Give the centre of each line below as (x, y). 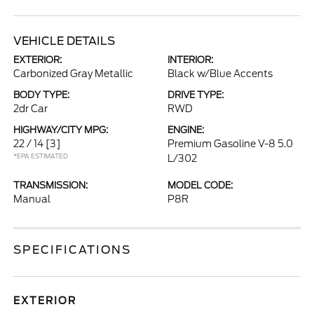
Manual (32, 199)
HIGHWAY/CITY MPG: (61, 130)
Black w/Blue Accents (220, 74)
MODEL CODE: (200, 185)
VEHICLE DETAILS (64, 41)
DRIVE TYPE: (196, 95)
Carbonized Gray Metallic (74, 74)
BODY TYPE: (42, 95)
